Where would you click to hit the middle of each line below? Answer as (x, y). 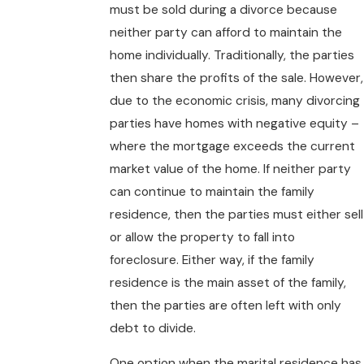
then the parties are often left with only (225, 305)
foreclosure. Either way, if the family (212, 260)
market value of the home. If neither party (230, 169)
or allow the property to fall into (202, 237)
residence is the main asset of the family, (227, 282)
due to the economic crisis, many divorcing (234, 100)
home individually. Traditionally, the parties (232, 55)
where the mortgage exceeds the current (232, 146)
